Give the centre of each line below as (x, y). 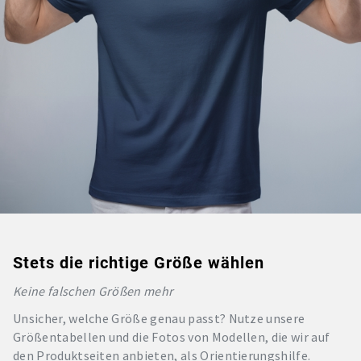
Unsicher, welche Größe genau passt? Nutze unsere (159, 318)
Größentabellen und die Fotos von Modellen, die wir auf (172, 336)
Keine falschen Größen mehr (93, 290)
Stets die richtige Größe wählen (139, 262)
